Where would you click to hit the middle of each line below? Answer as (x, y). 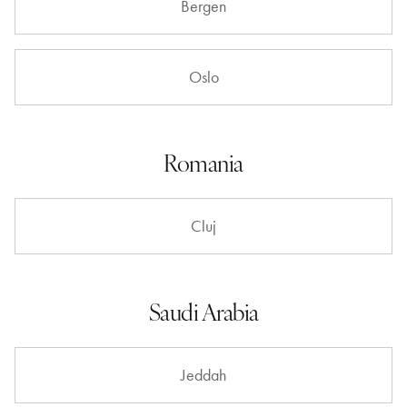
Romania (203, 162)
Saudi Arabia (203, 311)
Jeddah (203, 375)
